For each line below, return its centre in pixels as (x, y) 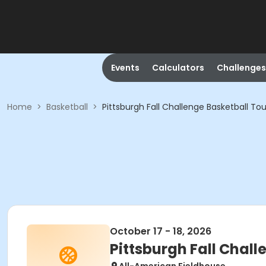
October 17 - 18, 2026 (161, 231)
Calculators (178, 68)
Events (125, 68)
